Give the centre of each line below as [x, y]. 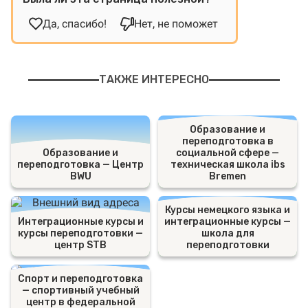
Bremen [228, 177]
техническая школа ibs [228, 165]
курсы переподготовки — [80, 234]
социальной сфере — [228, 153]
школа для [228, 234]
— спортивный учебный [80, 291]
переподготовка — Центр [80, 165]
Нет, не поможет [176, 24]
